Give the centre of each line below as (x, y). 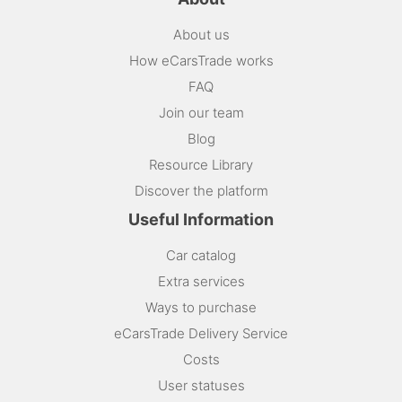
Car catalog (201, 255)
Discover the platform (201, 190)
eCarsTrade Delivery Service (201, 333)
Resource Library (201, 164)
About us (201, 34)
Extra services (201, 281)
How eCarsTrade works (201, 60)
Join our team (201, 112)
